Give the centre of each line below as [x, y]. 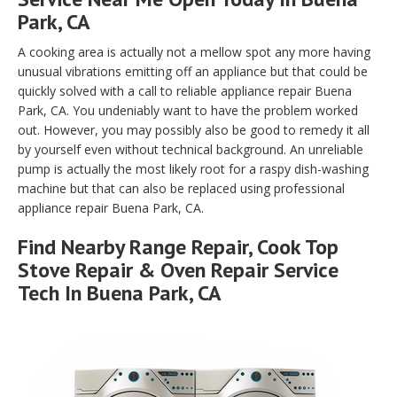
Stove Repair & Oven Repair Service [178, 270]
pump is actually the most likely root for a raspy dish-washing [193, 169]
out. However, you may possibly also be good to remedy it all [194, 130]
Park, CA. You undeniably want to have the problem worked [188, 111]
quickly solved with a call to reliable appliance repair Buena [185, 91]
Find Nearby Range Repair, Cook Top [178, 247]
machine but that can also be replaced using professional [181, 189]
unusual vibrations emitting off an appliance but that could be [193, 72]
